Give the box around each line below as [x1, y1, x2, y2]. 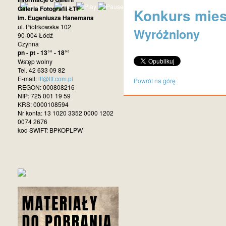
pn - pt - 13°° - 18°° [18, 48, 70, 57]
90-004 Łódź [18, 31, 53, 39]
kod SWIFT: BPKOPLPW [18, 126, 83, 134]
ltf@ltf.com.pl [38, 74, 73, 83]
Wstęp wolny [18, 57, 52, 66]
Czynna [18, 39, 39, 48]
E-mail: [18, 74, 38, 83]
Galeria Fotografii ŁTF [18, 4, 80, 13]
